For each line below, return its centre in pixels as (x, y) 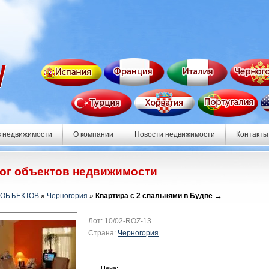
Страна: (103, 233)
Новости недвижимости (174, 134)
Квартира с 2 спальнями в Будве (154, 196)
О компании (93, 134)
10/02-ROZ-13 (128, 221)
